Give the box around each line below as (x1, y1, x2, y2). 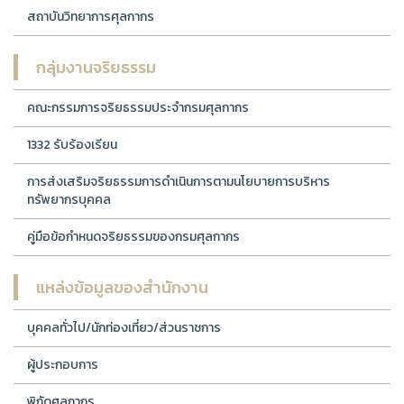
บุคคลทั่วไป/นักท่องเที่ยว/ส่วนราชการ (27, 317, 221, 337)
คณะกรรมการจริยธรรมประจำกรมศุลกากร (27, 97, 249, 117)
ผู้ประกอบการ (27, 354, 98, 374)
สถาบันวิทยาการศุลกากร (27, 6, 154, 26)
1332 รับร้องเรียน (27, 134, 117, 154)
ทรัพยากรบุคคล (27, 189, 111, 209)
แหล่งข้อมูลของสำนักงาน (36, 274, 208, 299)
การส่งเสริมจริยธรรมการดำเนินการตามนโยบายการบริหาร (27, 171, 330, 191)
